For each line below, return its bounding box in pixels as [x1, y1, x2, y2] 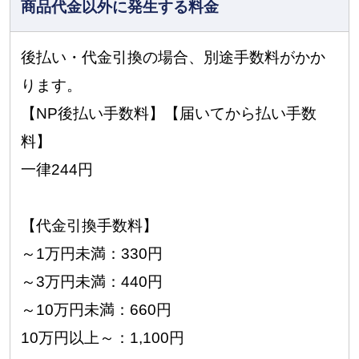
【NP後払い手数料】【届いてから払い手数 [21, 104, 317, 122]
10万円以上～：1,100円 [21, 329, 185, 346]
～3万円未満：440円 [21, 272, 163, 290]
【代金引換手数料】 [21, 216, 159, 234]
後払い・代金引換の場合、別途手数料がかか [21, 48, 326, 66]
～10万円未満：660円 [21, 301, 172, 318]
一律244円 [21, 160, 94, 178]
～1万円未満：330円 [21, 244, 163, 262]
